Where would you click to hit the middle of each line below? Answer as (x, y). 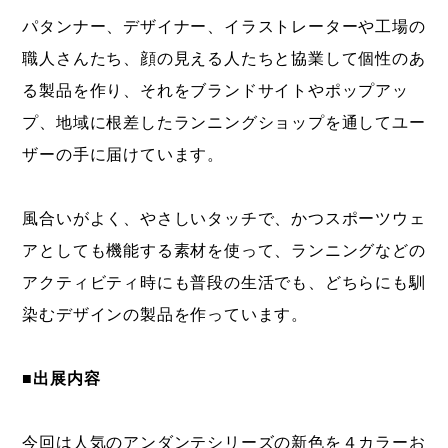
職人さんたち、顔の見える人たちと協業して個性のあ (224, 59)
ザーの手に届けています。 (123, 155)
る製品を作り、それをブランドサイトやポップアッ (215, 91)
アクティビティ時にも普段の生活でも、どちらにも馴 (224, 283)
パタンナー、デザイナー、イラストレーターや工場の (224, 27)
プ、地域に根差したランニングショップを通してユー (224, 123)
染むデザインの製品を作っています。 (165, 315)
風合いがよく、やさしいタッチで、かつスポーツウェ (224, 219)
